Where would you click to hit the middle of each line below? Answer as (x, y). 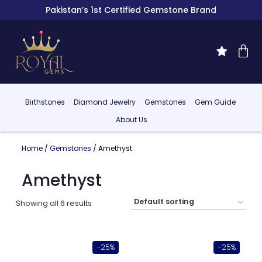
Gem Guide (215, 102)
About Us (132, 120)
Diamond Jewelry (104, 102)
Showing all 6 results (54, 203)
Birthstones (45, 102)
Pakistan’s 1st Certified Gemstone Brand (131, 10)
